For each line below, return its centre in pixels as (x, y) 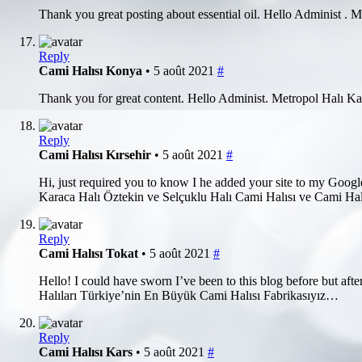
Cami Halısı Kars (87, 351)
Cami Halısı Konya (92, 70)
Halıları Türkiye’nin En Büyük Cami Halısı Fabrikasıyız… (189, 295)
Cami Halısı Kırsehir (97, 154)
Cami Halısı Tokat (90, 253)
